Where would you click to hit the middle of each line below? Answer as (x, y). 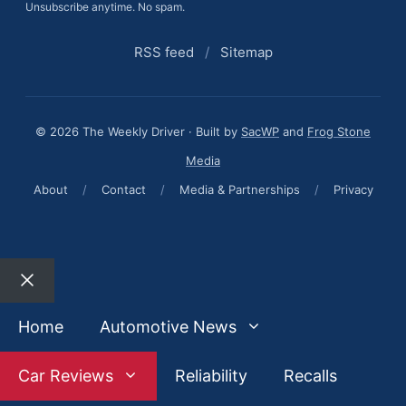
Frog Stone (339, 131)
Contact (123, 189)
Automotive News (168, 326)
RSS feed (164, 52)
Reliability (211, 375)
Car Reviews (66, 375)
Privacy (353, 189)
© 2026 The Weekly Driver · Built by (138, 131)
